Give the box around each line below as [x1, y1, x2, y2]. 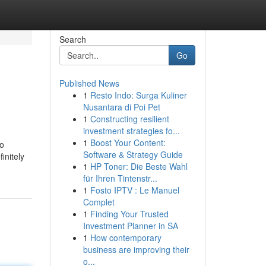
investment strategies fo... [83, 125, 180, 137]
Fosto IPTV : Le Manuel [90, 184, 179, 196]
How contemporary [90, 232, 161, 243]
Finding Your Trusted [90, 208, 169, 220]
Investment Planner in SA [83, 220, 178, 232]
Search [59, 33, 86, 45]
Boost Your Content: [90, 137, 166, 148]
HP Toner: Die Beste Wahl [90, 160, 188, 172]
